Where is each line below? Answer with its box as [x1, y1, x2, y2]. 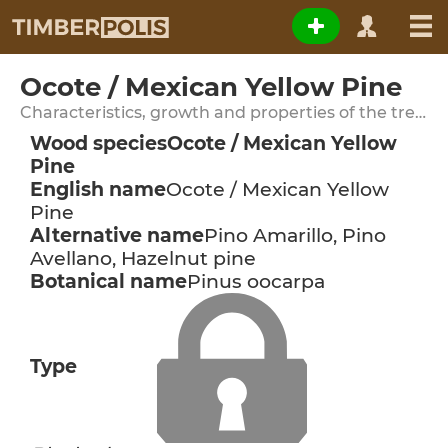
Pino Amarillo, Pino [204, 224, 386, 247]
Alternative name [30, 224, 204, 247]
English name [30, 178, 166, 201]
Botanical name [30, 270, 187, 293]
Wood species [30, 132, 167, 155]
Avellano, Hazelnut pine [30, 247, 256, 270]
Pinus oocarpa [187, 270, 325, 293]
